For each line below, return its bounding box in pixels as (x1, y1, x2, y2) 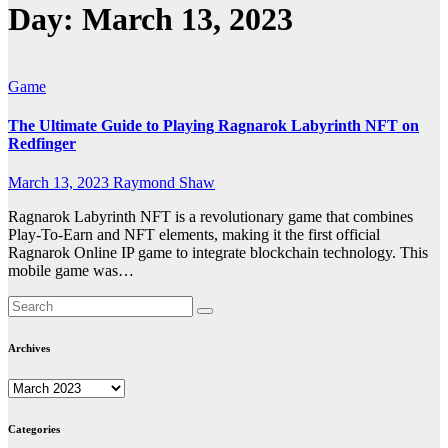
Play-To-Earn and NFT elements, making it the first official (8, 226, 380, 244)
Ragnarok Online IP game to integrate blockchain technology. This (8, 244, 428, 262)
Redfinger (8, 135, 76, 153)
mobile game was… (8, 262, 134, 280)
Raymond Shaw (113, 174, 215, 192)
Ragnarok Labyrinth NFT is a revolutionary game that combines (8, 208, 413, 226)
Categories (8, 423, 60, 436)
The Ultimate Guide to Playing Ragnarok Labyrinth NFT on (8, 117, 419, 135)
